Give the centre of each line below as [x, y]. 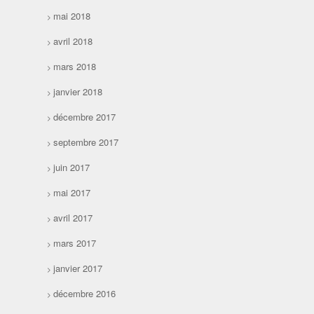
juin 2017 [72, 168]
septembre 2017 [86, 142]
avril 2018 [73, 41]
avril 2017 [73, 218]
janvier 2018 [78, 92]
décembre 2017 [85, 117]
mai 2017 [72, 193]
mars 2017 [75, 243]
